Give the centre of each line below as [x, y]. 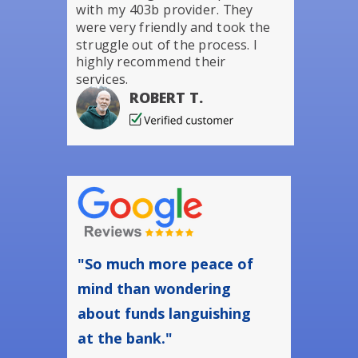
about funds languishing [164, 313]
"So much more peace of [165, 264]
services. [102, 79]
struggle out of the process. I [167, 44]
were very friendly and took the [173, 27]
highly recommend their [151, 62]
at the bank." [125, 338]
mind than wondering [154, 288]
